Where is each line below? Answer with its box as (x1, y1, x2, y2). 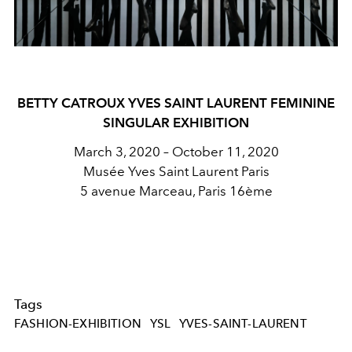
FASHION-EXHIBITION (14, 317, 141, 332)
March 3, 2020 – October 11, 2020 (73, 143, 279, 159)
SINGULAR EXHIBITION (103, 114, 249, 130)
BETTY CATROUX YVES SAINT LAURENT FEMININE (17, 94, 335, 111)
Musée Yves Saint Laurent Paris (82, 163, 269, 179)
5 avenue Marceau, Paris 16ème (79, 182, 273, 199)
